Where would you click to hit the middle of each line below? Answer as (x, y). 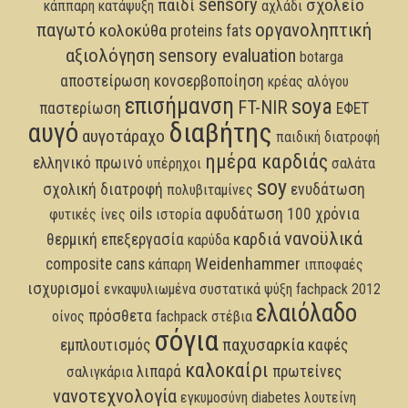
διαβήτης (220, 132)
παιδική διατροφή (328, 137)
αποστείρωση (105, 81)
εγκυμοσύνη (214, 397)
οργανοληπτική (313, 30)
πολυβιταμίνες (210, 189)
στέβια (231, 316)
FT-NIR (263, 107)
